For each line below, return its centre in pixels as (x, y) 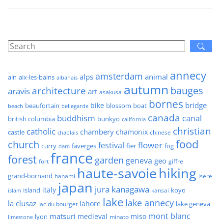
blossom (119, 106)
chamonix (132, 132)
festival (111, 146)
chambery (97, 132)
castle (16, 132)
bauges (187, 91)
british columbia (31, 119)
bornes (166, 104)
